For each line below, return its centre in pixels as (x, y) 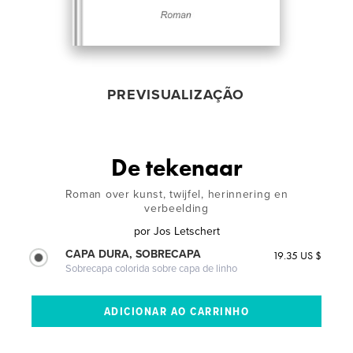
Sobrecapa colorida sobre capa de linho (152, 268)
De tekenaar (176, 167)
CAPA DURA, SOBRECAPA (134, 254)
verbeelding (176, 208)
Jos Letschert (186, 231)
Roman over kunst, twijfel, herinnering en (176, 194)
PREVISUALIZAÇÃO (175, 94)
